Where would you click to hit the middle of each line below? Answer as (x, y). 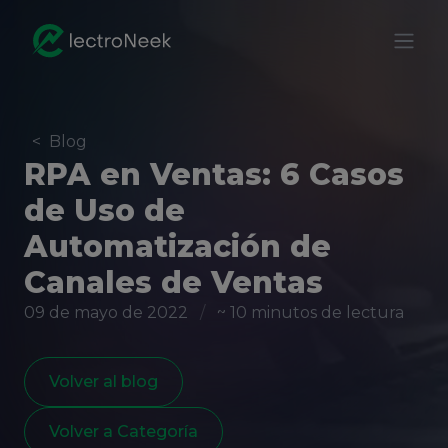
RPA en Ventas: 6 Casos (214, 174)
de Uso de (104, 210)
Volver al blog (103, 381)
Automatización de (177, 246)
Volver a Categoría (123, 431)
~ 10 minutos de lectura (310, 312)
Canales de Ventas (173, 282)
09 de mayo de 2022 (106, 312)
